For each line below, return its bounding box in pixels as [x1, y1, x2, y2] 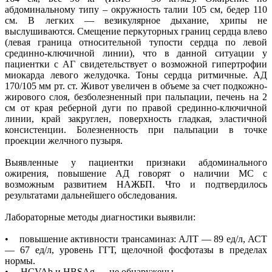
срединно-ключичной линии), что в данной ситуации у [5, 47, 267, 58]
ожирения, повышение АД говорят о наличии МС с [5, 168, 267, 178]
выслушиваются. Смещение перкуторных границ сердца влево [5, 25, 267, 36]
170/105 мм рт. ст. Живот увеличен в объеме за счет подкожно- [5, 80, 267, 91]
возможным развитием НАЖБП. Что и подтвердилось [5, 178, 267, 189]
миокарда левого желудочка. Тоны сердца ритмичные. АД [5, 69, 267, 80]
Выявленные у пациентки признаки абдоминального [5, 157, 267, 168]
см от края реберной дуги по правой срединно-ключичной [5, 102, 267, 113]
